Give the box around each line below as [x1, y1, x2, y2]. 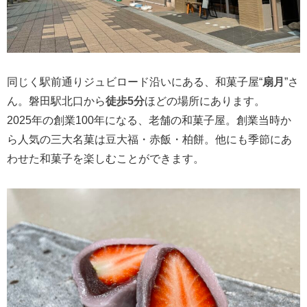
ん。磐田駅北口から [7, 95, 106, 107]
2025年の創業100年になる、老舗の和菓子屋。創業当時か [7, 114, 291, 126]
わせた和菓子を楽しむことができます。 [7, 152, 204, 164]
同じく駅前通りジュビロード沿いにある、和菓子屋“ [7, 75, 262, 88]
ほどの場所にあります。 [145, 95, 265, 107]
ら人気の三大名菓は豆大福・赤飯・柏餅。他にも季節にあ [7, 133, 292, 145]
